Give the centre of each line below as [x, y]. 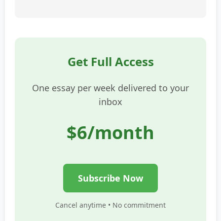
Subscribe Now [110, 178]
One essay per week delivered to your [110, 88]
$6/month [110, 132]
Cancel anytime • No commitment [110, 205]
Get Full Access [110, 61]
